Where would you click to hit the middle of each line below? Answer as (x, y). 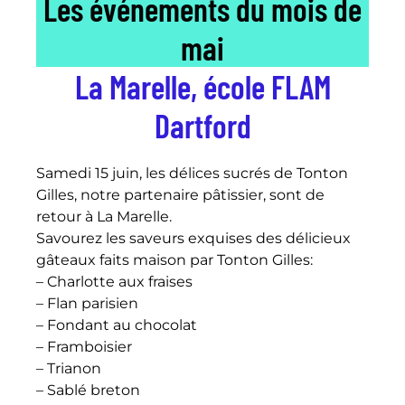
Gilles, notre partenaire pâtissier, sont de (180, 194)
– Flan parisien (87, 303)
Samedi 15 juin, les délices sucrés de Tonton (192, 173)
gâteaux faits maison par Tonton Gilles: (174, 259)
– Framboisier (84, 346)
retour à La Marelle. (104, 216)
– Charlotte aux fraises (114, 281)
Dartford (202, 125)
